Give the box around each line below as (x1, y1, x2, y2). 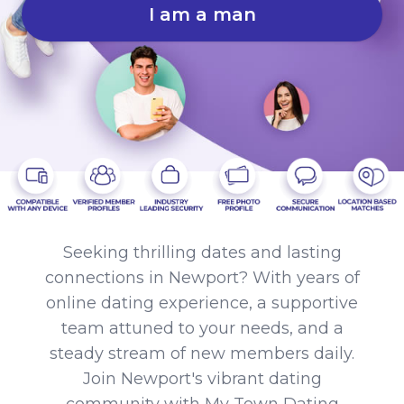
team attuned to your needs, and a (60, 317, 344, 338)
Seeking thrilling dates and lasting (62, 242, 342, 262)
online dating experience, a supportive (46, 292, 358, 313)
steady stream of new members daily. (50, 343, 354, 363)
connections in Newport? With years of (44, 267, 360, 288)
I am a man (148, 3, 256, 25)
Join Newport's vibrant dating (82, 368, 322, 389)
